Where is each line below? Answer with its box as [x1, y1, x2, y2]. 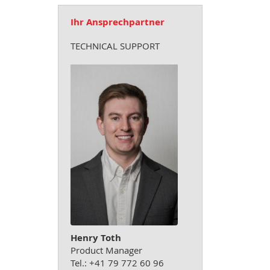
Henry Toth [71, 231, 121, 245]
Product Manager [71, 244, 142, 257]
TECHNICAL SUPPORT [71, 40, 160, 52]
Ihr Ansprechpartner [71, 16, 165, 28]
